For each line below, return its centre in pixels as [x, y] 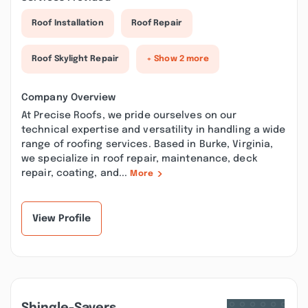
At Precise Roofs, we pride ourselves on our [129, 115]
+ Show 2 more [178, 59]
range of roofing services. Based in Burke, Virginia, [147, 144]
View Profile [62, 219]
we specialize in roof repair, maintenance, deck [139, 159]
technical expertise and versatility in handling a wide [154, 130]
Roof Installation [68, 23]
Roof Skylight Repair [75, 59]
